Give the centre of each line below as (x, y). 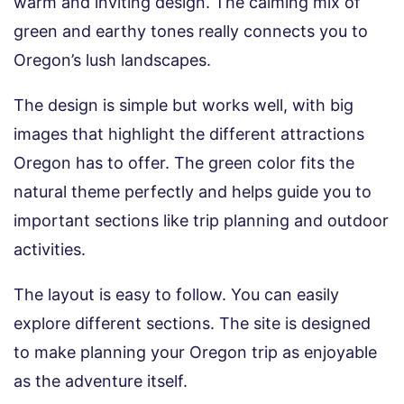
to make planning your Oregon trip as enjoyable (195, 353)
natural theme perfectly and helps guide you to (193, 192)
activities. (50, 250)
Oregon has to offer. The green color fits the (184, 163)
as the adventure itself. (101, 381)
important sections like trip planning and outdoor (201, 221)
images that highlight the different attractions (189, 134)
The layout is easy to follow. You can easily (176, 295)
